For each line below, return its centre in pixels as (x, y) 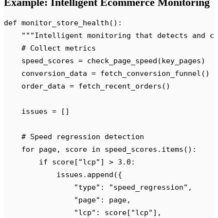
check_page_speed (120, 61)
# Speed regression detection (74, 137)
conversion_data (48, 73)
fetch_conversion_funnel (148, 73)
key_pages (181, 61)
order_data (37, 86)
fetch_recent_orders (118, 86)
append (100, 175)
